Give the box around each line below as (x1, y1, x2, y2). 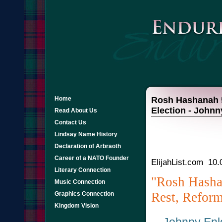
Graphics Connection (55, 190, 114, 197)
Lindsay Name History (55, 131, 117, 138)
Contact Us (55, 119, 86, 126)
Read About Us (55, 107, 97, 114)
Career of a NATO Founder (55, 155, 129, 162)
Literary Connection (55, 166, 111, 173)
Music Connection (55, 178, 105, 185)
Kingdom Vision (55, 202, 99, 209)
